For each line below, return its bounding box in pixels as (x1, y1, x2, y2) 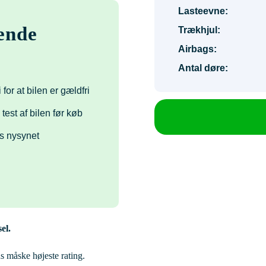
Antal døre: (178, 63, 228, 73)
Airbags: (178, 44, 217, 54)
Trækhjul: (178, 25, 220, 35)
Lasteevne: (178, 6, 228, 16)
